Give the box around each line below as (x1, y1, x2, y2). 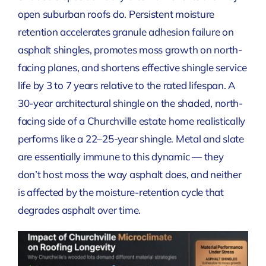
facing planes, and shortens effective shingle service (17, 61, 247, 74)
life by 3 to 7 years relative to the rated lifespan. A (17, 78, 236, 91)
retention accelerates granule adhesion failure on (17, 25, 234, 38)
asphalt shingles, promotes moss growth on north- (17, 43, 242, 56)
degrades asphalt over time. (17, 203, 141, 216)
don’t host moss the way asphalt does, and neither (17, 167, 242, 180)
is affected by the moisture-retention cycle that (17, 185, 224, 198)
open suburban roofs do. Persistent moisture (17, 7, 215, 20)
